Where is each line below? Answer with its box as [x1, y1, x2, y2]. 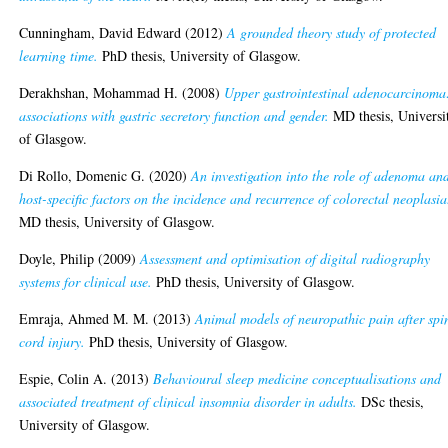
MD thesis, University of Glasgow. [19, 212, 216, 232]
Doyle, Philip [19, 249, 95, 269]
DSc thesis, [357, 392, 425, 412]
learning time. [19, 46, 99, 66]
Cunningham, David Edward [19, 23, 182, 43]
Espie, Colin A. [19, 369, 108, 389]
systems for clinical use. [19, 272, 153, 292]
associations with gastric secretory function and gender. [19, 106, 330, 126]
